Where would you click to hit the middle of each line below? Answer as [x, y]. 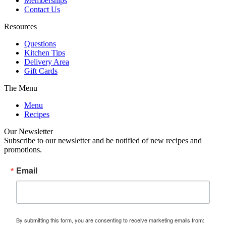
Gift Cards [41, 71]
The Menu [21, 88]
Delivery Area [47, 62]
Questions [40, 43]
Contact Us [42, 9]
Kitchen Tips [45, 52]
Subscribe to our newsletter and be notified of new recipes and [103, 140]
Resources [20, 26]
